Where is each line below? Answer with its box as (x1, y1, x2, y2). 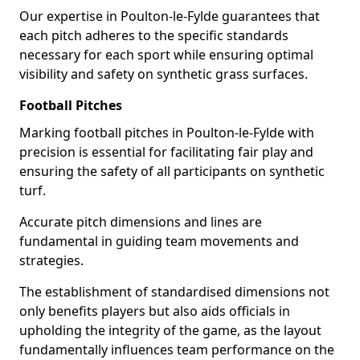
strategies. (19, 252, 84, 269)
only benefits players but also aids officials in (19, 302, 290, 320)
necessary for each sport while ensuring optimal (19, 46, 313, 63)
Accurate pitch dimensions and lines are (19, 213, 262, 231)
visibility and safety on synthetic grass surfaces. (19, 65, 308, 83)
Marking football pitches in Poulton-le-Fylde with (19, 124, 314, 141)
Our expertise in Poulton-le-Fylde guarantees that (19, 7, 320, 25)
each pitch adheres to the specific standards (19, 27, 288, 44)
